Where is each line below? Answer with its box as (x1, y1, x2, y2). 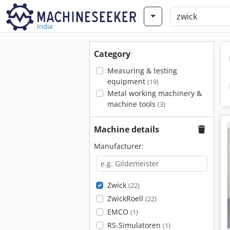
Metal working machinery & (107, 88, 202, 98)
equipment (107, 76, 147, 86)
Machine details (94, 124, 159, 135)
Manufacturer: (94, 141, 144, 151)
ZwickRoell (107, 194, 145, 203)
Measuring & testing (107, 66, 177, 75)
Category (94, 48, 130, 60)
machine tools (107, 99, 158, 109)
